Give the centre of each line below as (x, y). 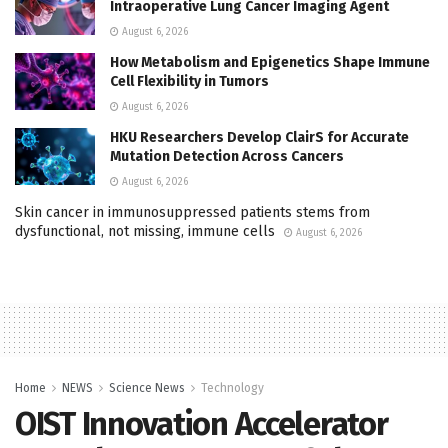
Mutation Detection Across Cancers (227, 156)
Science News (147, 387)
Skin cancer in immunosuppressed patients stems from (192, 212)
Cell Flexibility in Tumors (189, 81)
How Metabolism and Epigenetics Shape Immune (270, 62)
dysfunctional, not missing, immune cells (145, 231)
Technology (232, 387)
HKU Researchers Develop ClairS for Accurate (259, 137)
